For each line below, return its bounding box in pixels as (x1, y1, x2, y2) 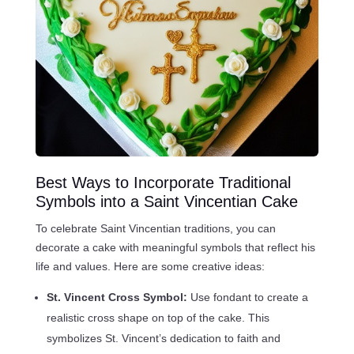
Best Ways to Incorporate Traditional (35, 173, 291, 191)
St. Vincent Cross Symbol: (46, 290, 190, 303)
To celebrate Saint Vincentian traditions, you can (35, 221, 276, 235)
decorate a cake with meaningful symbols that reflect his (35, 240, 315, 254)
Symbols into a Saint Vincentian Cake (35, 192, 298, 210)
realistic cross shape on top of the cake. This (46, 311, 269, 324)
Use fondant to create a (190, 290, 308, 303)
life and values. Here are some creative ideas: (35, 259, 265, 273)
